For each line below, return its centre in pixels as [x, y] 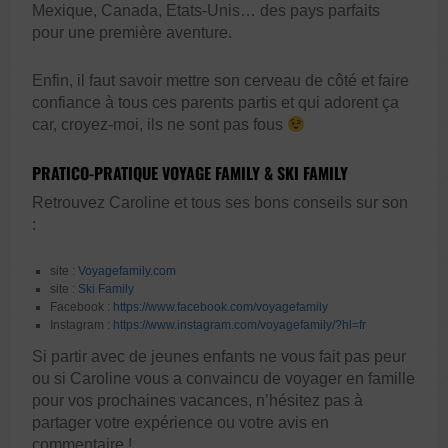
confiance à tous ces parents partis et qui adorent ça [216, 103]
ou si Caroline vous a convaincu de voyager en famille [224, 379]
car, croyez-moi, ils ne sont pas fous [160, 125]
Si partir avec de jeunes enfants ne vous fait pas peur [219, 357]
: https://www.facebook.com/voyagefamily [218, 307]
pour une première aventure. [132, 33]
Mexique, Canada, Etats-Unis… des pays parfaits [206, 11]
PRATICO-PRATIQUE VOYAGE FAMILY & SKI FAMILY [190, 173]
